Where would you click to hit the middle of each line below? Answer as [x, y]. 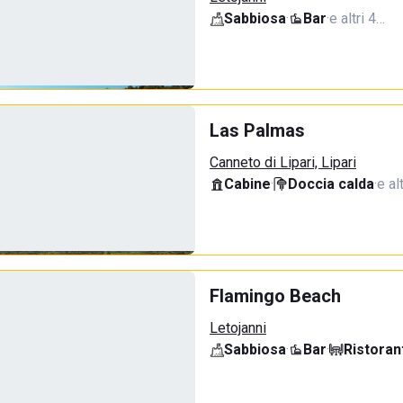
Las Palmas [257, 130]
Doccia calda [331, 184]
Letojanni [238, 328]
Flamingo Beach [275, 296]
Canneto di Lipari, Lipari [283, 162]
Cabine [247, 184]
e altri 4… [357, 18]
